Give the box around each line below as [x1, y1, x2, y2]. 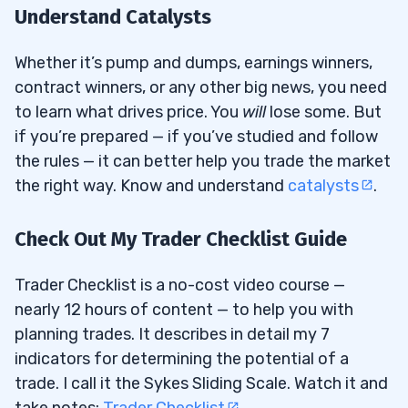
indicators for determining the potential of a [15, 349, 349, 370]
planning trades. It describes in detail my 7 [15, 324, 330, 345]
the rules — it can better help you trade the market [15, 151, 391, 172]
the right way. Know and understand [15, 176, 288, 197]
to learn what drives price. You [15, 102, 242, 123]
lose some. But [266, 102, 382, 123]
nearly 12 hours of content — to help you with [15, 300, 353, 321]
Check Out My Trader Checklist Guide [15, 227, 347, 252]
